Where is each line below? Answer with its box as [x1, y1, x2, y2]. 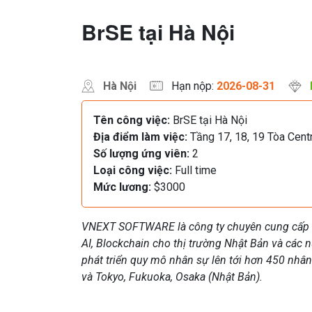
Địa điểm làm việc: [93, 130, 187, 144]
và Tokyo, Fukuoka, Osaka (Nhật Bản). [81, 270, 263, 284]
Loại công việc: [93, 164, 172, 178]
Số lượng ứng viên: [93, 147, 189, 161]
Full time [175, 164, 217, 178]
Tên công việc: [93, 114, 170, 127]
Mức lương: [93, 180, 151, 194]
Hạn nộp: [171, 79, 214, 93]
